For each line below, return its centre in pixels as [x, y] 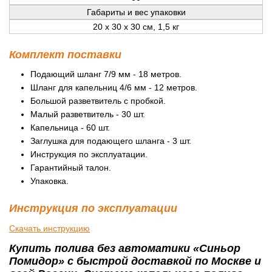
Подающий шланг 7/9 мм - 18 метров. [106, 74]
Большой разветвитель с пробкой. [98, 100]
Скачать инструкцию [49, 228]
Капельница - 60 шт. [70, 127]
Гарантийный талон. [71, 167]
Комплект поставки [65, 54]
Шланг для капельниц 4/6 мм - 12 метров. [114, 87]
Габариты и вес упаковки [136, 12]
